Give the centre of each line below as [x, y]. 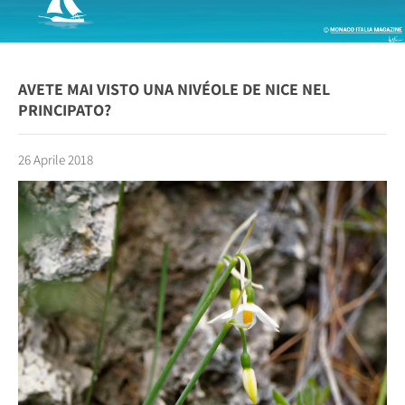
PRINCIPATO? [65, 110]
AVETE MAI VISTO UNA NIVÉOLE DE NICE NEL [174, 89]
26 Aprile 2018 [56, 160]
